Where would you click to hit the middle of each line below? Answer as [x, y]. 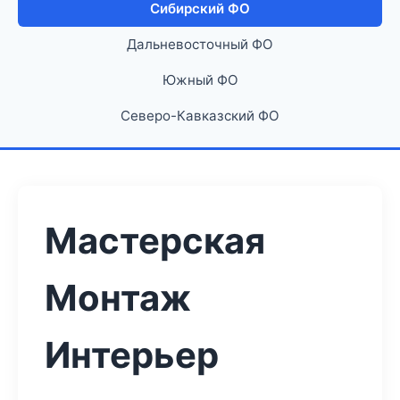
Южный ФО [200, 80]
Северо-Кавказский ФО [200, 116]
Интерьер [132, 355]
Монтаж [118, 298]
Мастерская [155, 241]
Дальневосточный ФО [200, 44]
